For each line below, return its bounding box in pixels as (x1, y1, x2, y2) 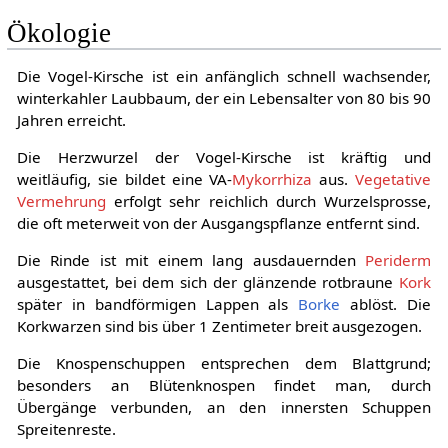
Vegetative (355, 168, 432, 189)
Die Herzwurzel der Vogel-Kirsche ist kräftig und (16, 146, 432, 167)
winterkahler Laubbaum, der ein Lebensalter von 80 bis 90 (16, 87, 432, 108)
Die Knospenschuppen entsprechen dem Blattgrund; (16, 353, 432, 374)
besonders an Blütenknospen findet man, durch (16, 375, 432, 396)
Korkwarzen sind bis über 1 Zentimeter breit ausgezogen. (16, 316, 422, 337)
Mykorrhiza (232, 168, 313, 189)
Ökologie (6, 17, 111, 48)
